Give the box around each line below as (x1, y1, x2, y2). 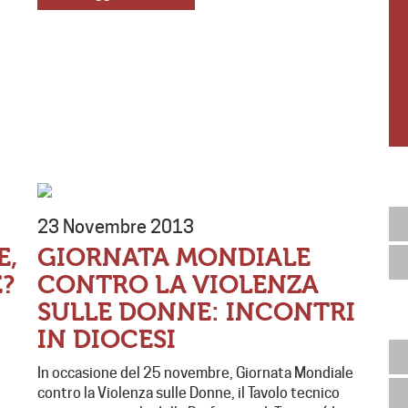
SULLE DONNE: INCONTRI (36, 298, 355, 328)
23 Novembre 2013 (36, 216, 194, 239)
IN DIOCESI (36, 325, 176, 355)
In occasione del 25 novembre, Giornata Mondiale (36, 364, 353, 382)
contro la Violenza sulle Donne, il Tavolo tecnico (36, 384, 340, 403)
